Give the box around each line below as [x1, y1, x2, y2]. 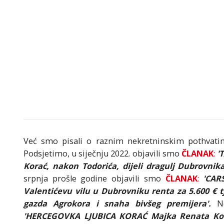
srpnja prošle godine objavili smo [23, 173, 165, 184]
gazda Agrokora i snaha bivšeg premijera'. [23, 198, 217, 209]
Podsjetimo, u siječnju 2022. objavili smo [23, 148, 179, 159]
